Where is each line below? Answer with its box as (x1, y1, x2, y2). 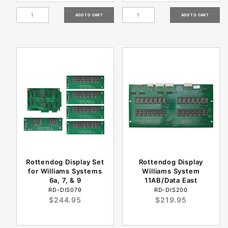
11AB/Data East (144, 176, 198, 185)
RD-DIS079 (48, 186, 82, 194)
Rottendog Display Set (26, 158, 104, 166)
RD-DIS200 (154, 186, 188, 194)
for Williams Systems (28, 167, 102, 176)
